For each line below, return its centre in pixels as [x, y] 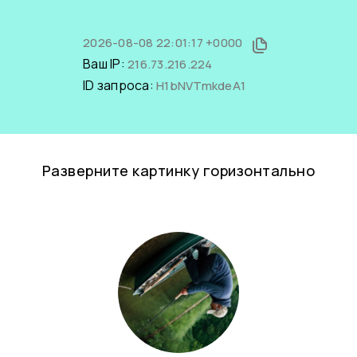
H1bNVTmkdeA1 [201, 86]
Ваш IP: [105, 64]
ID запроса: [120, 85]
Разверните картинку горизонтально [178, 171]
